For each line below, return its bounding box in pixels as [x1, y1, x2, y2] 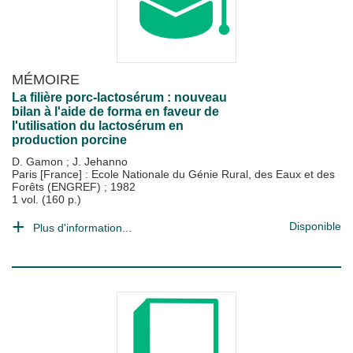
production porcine [12, 133, 127, 147]
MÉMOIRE [12, 71, 80, 87]
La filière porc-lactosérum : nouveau [12, 91, 227, 104]
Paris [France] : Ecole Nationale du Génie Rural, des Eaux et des [12, 168, 335, 180]
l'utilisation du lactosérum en [12, 119, 184, 132]
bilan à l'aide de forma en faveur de [12, 105, 219, 118]
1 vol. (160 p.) [12, 193, 81, 206]
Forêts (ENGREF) [12, 180, 104, 193]
